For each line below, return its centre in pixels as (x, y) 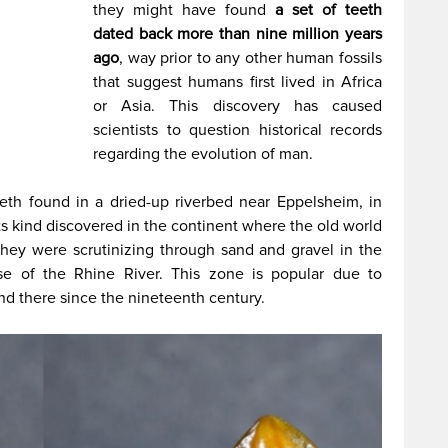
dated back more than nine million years (237, 34)
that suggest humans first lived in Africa (237, 82)
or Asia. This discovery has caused (237, 106)
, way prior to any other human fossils (250, 58)
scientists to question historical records (237, 130)
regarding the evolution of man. (203, 154)
